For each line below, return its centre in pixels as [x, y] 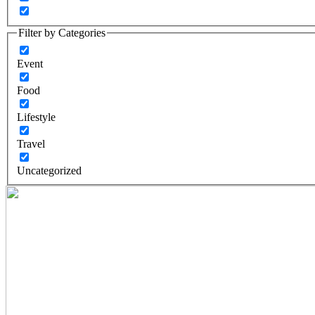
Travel [31, 143]
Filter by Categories [62, 33]
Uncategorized [49, 170]
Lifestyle [36, 117]
